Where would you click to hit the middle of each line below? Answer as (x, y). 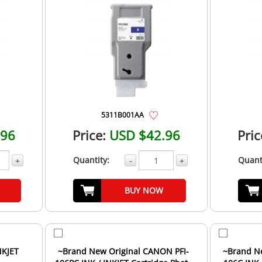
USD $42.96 (145, 135)
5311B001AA (122, 115)
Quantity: (91, 160)
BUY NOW (144, 191)
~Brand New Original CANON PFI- (124, 251)
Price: (89, 135)
